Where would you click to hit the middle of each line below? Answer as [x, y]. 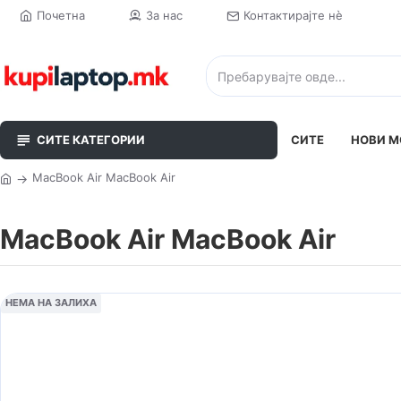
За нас [164, 15]
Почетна [61, 15]
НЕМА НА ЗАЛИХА [51, 303]
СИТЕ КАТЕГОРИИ [91, 140]
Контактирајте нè [293, 15]
